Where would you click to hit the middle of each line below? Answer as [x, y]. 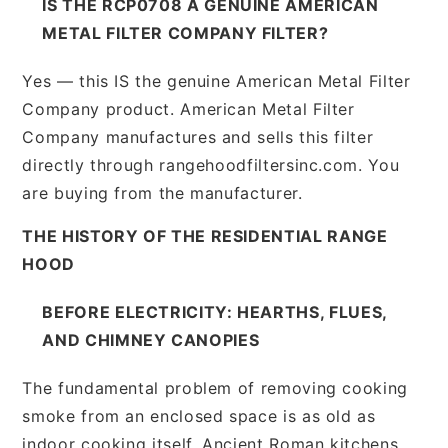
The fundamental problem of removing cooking [215, 387]
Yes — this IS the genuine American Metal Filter [216, 80]
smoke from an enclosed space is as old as [199, 415]
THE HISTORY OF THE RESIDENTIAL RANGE [205, 235]
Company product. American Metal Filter [188, 108]
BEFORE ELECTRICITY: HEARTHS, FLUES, [214, 311]
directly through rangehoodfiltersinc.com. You [211, 164]
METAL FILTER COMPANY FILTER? [185, 32]
